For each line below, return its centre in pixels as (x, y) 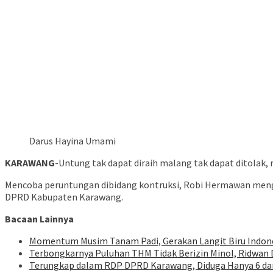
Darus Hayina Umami (73, 141)
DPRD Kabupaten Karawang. (64, 197)
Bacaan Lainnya (39, 219)
